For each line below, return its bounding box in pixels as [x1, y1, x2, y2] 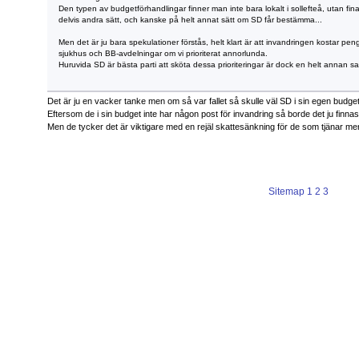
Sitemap [268, 185, 305, 197]
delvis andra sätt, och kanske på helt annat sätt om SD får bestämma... [58, 14, 323, 24]
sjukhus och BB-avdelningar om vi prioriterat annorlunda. [58, 48, 268, 58]
